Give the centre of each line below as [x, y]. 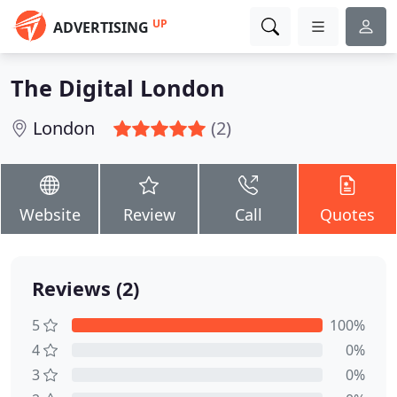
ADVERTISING [101, 27]
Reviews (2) [86, 288]
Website [50, 214]
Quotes [347, 214]
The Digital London [118, 88]
